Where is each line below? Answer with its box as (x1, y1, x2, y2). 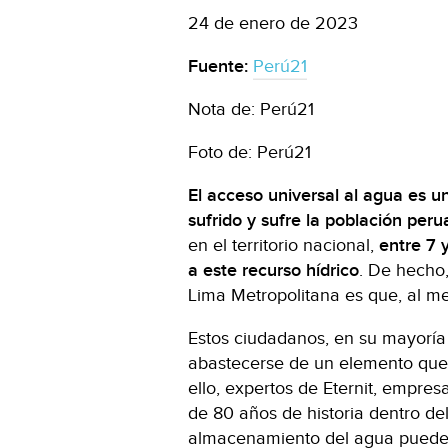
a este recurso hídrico (188, 260, 359, 282)
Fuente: (188, 56, 248, 78)
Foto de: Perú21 (188, 142, 311, 164)
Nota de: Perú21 (188, 99, 314, 121)
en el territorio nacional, (188, 235, 379, 257)
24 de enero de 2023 (188, 13, 358, 35)
